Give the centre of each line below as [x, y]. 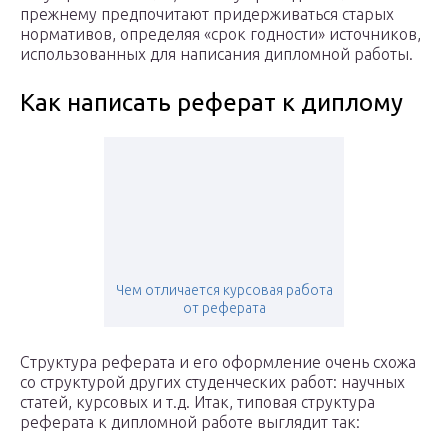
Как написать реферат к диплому [211, 103]
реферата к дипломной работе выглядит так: [190, 422]
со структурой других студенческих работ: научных [212, 382]
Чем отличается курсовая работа [224, 290]
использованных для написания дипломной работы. [216, 54]
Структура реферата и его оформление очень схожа [218, 362]
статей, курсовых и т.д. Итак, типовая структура [197, 402]
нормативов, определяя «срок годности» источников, [220, 34]
